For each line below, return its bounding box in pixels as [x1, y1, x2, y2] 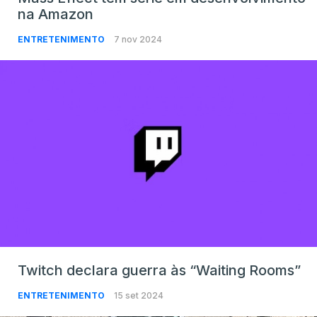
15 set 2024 [114, 290, 163, 301]
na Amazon [18, 6, 93, 23]
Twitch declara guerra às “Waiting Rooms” [18, 262, 301, 279]
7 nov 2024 [114, 34, 162, 45]
